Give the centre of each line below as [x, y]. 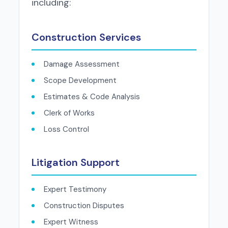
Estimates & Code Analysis [92, 97]
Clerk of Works [69, 113]
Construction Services [86, 37]
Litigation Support [75, 163]
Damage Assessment [81, 64]
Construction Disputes [84, 206]
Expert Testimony [75, 190]
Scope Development [80, 81]
